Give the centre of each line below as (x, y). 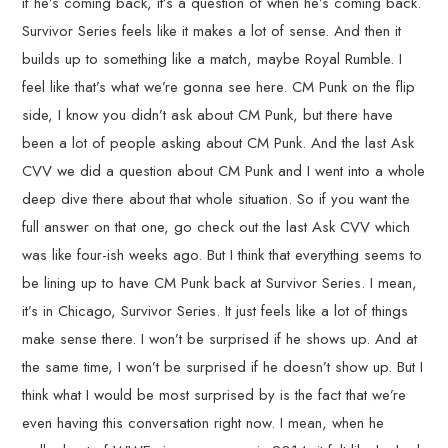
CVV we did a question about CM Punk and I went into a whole (224, 171)
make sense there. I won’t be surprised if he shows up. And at (220, 339)
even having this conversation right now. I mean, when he (203, 423)
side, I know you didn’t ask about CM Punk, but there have (208, 115)
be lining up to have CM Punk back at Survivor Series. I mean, (220, 283)
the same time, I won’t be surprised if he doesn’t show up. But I (223, 367)
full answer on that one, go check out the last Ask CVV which (216, 227)
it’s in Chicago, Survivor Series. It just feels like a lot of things (215, 311)
